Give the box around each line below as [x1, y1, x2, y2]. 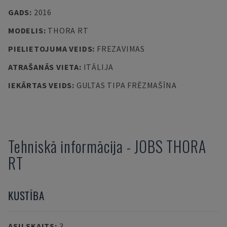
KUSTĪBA [8, 187, 45, 203]
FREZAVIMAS [96, 44, 145, 54]
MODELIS [8, 25, 44, 35]
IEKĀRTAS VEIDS [8, 80, 72, 90]
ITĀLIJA [83, 62, 114, 72]
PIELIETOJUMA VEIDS [8, 44, 93, 54]
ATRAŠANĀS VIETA [8, 62, 79, 72]
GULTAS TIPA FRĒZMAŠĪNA [76, 80, 177, 90]
